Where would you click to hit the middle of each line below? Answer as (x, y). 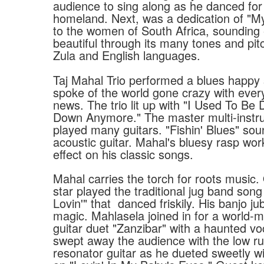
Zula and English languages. (127, 55)
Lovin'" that (82, 203)
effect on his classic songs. (123, 154)
